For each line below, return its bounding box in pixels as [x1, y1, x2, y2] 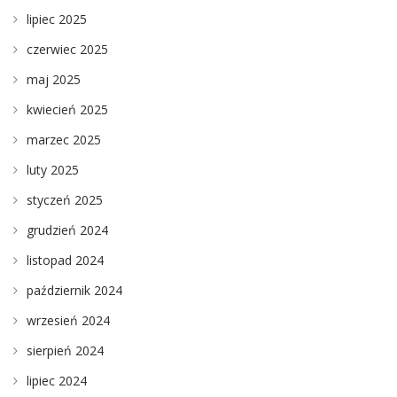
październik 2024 [27, 281, 122, 299]
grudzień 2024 [27, 221, 108, 238]
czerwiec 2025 [27, 40, 108, 58]
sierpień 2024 [27, 341, 104, 359]
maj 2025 [27, 70, 81, 88]
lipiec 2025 [27, 10, 87, 27]
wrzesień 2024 [27, 311, 110, 329]
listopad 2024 [27, 251, 104, 269]
